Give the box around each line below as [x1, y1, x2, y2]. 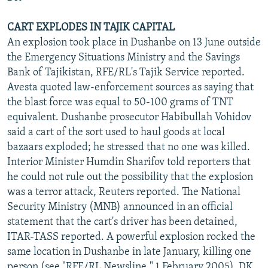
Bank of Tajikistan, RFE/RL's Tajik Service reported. [7, 66, 245, 78]
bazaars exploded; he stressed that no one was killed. [7, 141, 250, 153]
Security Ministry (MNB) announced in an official [7, 201, 233, 213]
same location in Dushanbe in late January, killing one [7, 246, 251, 258]
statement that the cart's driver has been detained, [7, 216, 237, 228]
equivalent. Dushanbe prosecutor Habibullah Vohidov [7, 111, 251, 123]
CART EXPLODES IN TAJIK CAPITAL [7, 22, 175, 33]
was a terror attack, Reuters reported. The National [7, 186, 240, 198]
